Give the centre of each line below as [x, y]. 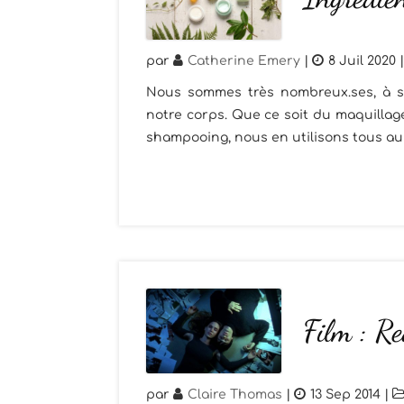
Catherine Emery [244, 61]
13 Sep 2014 [345, 395]
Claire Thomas [235, 395]
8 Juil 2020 [362, 61]
